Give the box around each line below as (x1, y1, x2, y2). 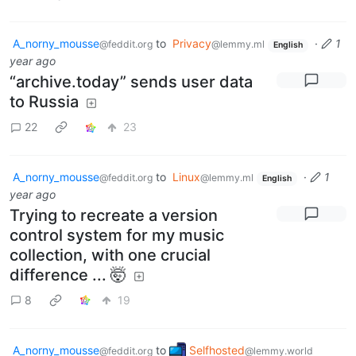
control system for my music (10, 225, 224, 245)
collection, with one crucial (10, 245, 211, 265)
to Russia (10, 91, 79, 111)
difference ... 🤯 (10, 265, 126, 284)
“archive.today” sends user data (10, 72, 253, 91)
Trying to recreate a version (10, 205, 218, 225)
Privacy (172, 37, 211, 51)
